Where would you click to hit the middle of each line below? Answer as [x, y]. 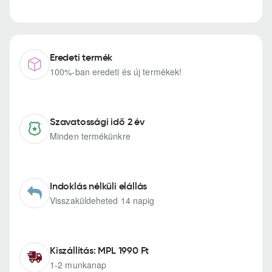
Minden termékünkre [90, 136]
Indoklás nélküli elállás [99, 186]
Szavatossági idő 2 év [97, 122]
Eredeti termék [81, 57]
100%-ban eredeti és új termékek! [116, 72]
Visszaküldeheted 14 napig [102, 201]
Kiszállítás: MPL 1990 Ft [100, 250]
